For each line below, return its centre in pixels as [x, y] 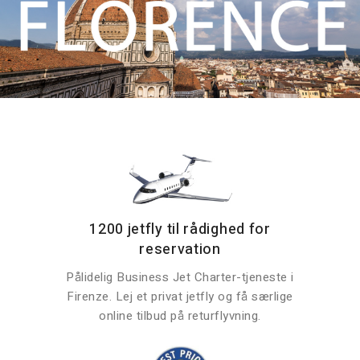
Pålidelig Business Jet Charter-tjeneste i [180, 278]
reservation [180, 250]
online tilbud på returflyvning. [180, 316]
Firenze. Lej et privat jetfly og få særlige [180, 297]
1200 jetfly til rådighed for [180, 230]
